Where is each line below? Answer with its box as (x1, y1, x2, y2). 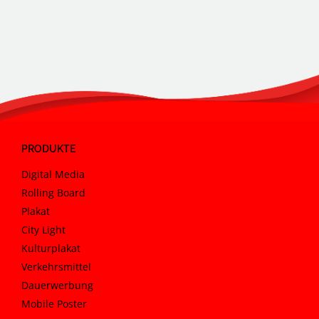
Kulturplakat (21, 241, 80, 255)
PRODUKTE (21, 142, 75, 155)
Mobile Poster (21, 296, 87, 310)
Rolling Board (21, 185, 85, 199)
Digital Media (21, 167, 85, 181)
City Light (21, 222, 66, 236)
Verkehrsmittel (21, 259, 91, 273)
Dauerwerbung (21, 278, 93, 292)
